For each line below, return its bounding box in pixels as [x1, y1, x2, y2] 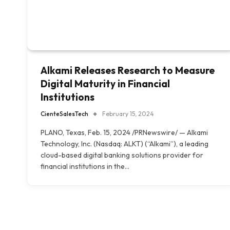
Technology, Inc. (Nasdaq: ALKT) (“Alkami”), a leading [41, 139, 208, 149]
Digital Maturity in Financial [41, 78, 170, 90]
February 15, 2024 [102, 110, 154, 118]
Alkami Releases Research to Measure [41, 64, 215, 77]
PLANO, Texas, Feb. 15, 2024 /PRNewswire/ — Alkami [41, 128, 208, 138]
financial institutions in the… [41, 162, 129, 171]
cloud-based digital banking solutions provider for [41, 150, 203, 160]
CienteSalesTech [41, 110, 88, 118]
